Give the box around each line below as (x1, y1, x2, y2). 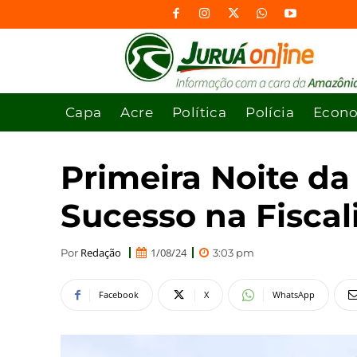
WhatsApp (273, 288, 315, 301)
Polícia (245, 104, 295, 120)
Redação (80, 245, 121, 260)
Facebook (99, 288, 139, 301)
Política (172, 104, 227, 120)
